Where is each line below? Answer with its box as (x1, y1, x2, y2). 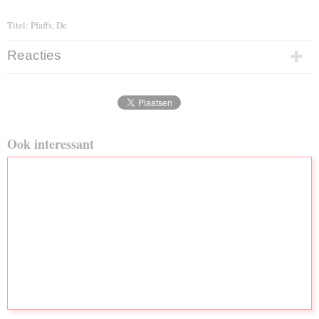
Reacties (7, 48, 61, 63)
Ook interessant (7, 135, 94, 153)
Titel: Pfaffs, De (7, 19, 67, 31)
